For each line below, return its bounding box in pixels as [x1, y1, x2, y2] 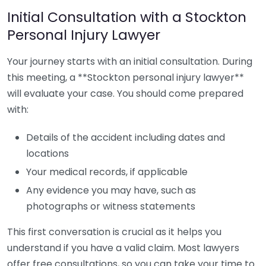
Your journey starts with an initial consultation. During [7, 55, 252, 68]
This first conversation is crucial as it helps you [7, 225, 221, 239]
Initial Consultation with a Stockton [7, 7, 246, 27]
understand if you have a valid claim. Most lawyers [7, 241, 239, 255]
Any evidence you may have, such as [26, 183, 196, 197]
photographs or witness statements [26, 199, 195, 213]
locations [26, 147, 69, 160]
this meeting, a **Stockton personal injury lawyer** [7, 71, 244, 84]
